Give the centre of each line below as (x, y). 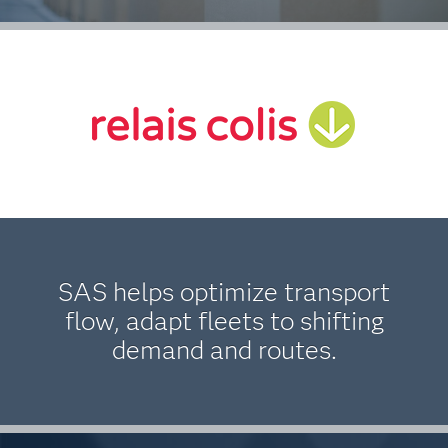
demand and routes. (224, 350)
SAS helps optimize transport (224, 292)
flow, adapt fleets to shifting (224, 321)
